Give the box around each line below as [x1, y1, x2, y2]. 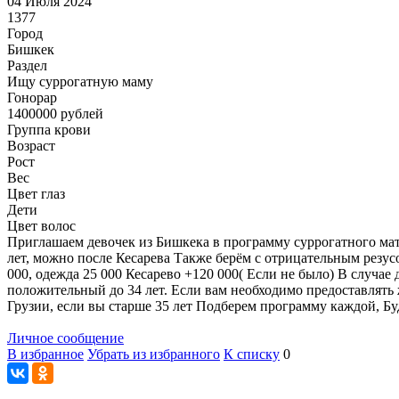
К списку [224, 346, 280, 362]
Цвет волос [7, 217, 76, 233]
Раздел [7, 57, 47, 73]
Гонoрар [7, 89, 57, 105]
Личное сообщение [7, 330, 124, 346]
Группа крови [7, 121, 91, 137]
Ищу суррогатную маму [7, 73, 153, 89]
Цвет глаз [7, 185, 65, 201]
